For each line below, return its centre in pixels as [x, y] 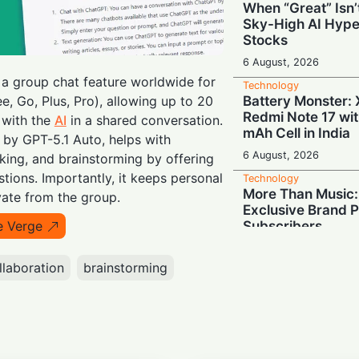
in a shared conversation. [144, 120]
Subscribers [283, 226]
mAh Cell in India [297, 133]
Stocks [266, 40]
